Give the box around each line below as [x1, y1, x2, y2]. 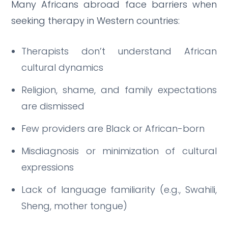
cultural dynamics [21, 61, 104, 74]
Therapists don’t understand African [21, 44, 217, 58]
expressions [21, 160, 74, 174]
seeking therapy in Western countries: [11, 14, 180, 27]
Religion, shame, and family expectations [21, 83, 217, 96]
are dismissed [21, 99, 85, 112]
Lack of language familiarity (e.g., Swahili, [21, 183, 217, 196]
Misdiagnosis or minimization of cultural [21, 144, 217, 157]
